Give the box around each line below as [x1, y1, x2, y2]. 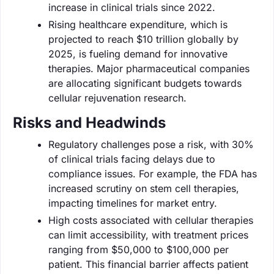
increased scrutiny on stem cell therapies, [48, 182, 239, 194]
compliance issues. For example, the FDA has [48, 167, 257, 180]
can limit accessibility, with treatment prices [48, 228, 248, 241]
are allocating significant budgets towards [48, 76, 242, 89]
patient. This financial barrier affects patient [48, 257, 248, 270]
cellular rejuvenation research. [48, 91, 187, 104]
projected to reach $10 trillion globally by [48, 32, 239, 45]
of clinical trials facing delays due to [48, 152, 215, 165]
